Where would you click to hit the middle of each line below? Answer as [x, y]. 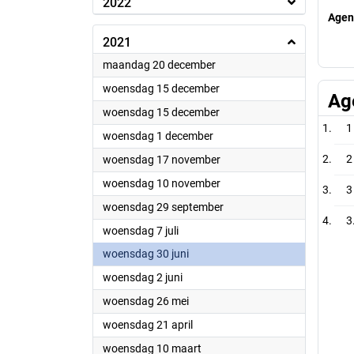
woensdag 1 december [158, 136]
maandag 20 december [159, 65]
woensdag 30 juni [146, 254]
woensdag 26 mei [146, 301]
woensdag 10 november [162, 183]
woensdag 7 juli [141, 231]
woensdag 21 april [148, 325]
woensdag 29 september [163, 207]
